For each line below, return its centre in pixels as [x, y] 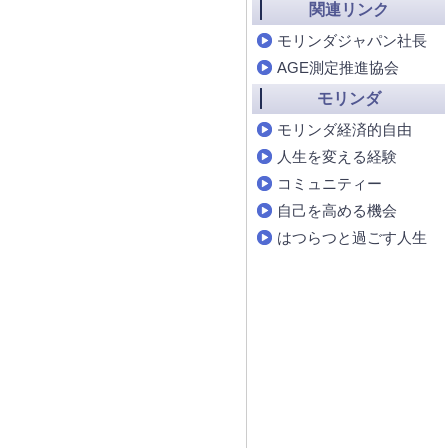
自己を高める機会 [337, 210]
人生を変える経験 [337, 156]
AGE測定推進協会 [338, 67]
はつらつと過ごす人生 [352, 237]
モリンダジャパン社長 [352, 40]
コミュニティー [329, 183]
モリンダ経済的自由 [344, 129]
